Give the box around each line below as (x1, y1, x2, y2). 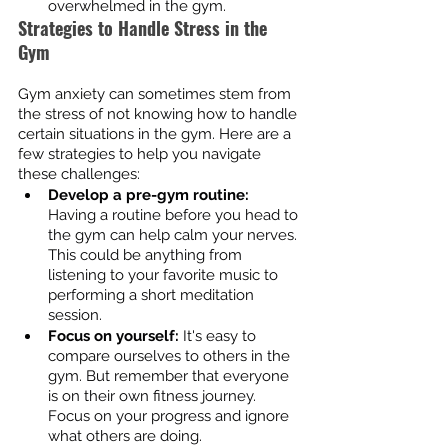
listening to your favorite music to (48, 266, 282, 285)
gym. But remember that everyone (48, 367, 293, 386)
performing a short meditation (48, 286, 258, 305)
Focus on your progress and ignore (48, 407, 293, 426)
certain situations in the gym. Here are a (18, 125, 295, 144)
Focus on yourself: (48, 327, 179, 346)
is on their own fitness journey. (48, 387, 260, 406)
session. (48, 306, 102, 325)
